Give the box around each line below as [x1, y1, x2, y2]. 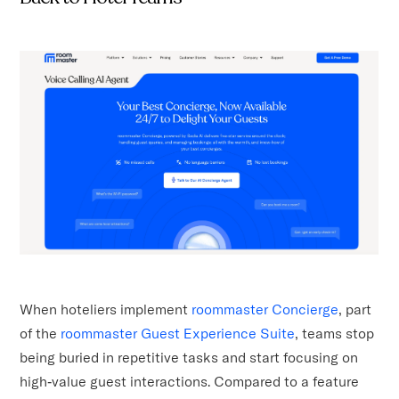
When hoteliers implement [20, 299, 192, 318]
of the [20, 323, 58, 342]
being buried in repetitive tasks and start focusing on [20, 347, 359, 366]
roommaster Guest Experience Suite [57, 323, 296, 342]
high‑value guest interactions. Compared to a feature [20, 371, 360, 390]
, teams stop [295, 323, 375, 342]
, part [338, 299, 372, 318]
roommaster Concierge [191, 299, 339, 318]
